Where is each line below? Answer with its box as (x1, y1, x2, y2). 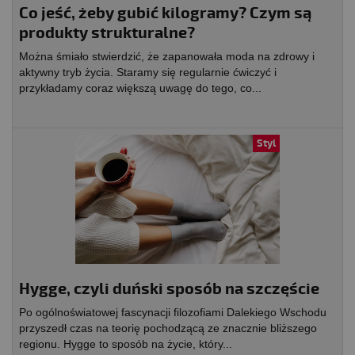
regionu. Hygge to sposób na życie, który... (19, 338, 232, 351)
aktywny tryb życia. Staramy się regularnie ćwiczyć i (19, 66, 277, 79)
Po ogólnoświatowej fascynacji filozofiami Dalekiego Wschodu (19, 306, 326, 319)
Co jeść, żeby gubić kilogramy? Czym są (19, 3, 311, 24)
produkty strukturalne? (19, 23, 195, 44)
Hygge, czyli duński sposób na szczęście (19, 279, 319, 300)
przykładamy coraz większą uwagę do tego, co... (19, 82, 261, 95)
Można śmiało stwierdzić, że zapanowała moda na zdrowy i (19, 50, 315, 63)
